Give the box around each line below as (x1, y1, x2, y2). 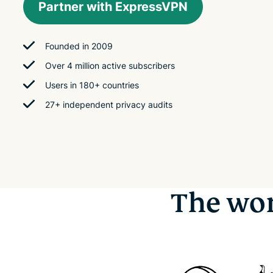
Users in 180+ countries (45, 80, 139, 90)
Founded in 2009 (45, 41, 113, 51)
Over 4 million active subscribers (45, 60, 175, 71)
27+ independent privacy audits (45, 99, 172, 110)
